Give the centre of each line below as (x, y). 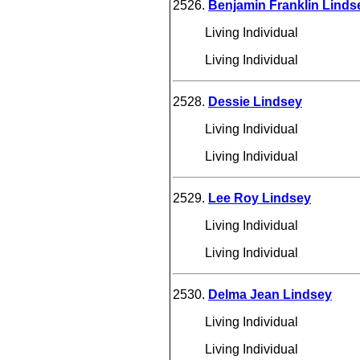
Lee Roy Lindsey (260, 198)
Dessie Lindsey (255, 101)
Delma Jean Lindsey (270, 294)
